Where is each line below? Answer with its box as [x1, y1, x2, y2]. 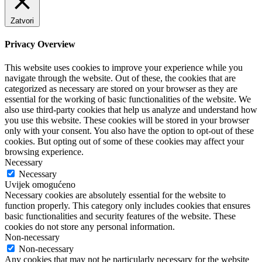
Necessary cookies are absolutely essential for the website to [5, 189, 226, 200]
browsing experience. [5, 146, 84, 157]
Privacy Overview [5, 39, 75, 50]
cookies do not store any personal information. [5, 221, 175, 232]
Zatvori [11, 16, 34, 25]
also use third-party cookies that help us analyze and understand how [5, 104, 257, 115]
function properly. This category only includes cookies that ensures [5, 200, 250, 211]
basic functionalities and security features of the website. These [5, 211, 236, 221]
